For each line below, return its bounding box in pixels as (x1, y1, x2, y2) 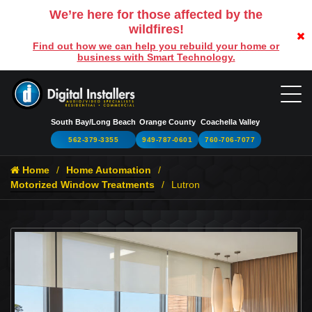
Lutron (171, 178, 200, 190)
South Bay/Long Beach (51, 117, 136, 126)
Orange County (139, 117, 196, 126)
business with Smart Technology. (77, 52, 235, 63)
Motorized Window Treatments (10, 178, 155, 190)
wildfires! (128, 22, 184, 36)
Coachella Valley (200, 117, 260, 126)
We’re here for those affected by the (49, 8, 263, 22)
